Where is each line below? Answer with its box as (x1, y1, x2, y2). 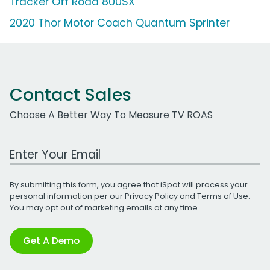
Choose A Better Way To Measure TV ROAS (10, 107, 213, 122)
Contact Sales (10, 82, 131, 107)
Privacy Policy (125, 190, 178, 201)
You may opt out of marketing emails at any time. (10, 202, 199, 213)
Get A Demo (23, 233, 80, 248)
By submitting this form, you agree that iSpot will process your (10, 179, 248, 190)
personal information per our (10, 190, 125, 201)
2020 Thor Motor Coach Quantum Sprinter (10, 15, 230, 30)
